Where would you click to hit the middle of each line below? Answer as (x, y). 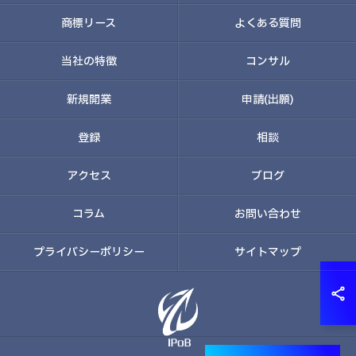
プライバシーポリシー (89, 252)
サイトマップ (267, 252)
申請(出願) (267, 99)
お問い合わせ (267, 214)
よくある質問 (267, 23)
